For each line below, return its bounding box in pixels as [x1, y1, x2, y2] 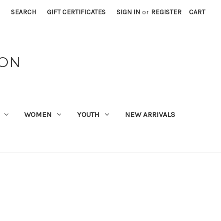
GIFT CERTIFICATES [47, 8, 106, 16]
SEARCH [11, 8, 37, 16]
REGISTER [151, 8, 182, 16]
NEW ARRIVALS [124, 110, 175, 119]
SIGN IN [116, 8, 141, 16]
